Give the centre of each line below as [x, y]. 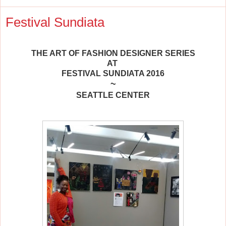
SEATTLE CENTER [113, 95]
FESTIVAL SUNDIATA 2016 [113, 73]
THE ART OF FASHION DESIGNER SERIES [113, 53]
